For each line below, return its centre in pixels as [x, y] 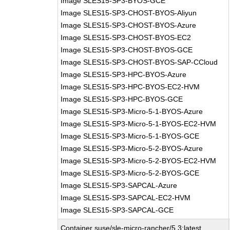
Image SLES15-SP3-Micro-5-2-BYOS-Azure [132, 148]
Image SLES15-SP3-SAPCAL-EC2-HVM [126, 198]
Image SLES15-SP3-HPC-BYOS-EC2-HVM [130, 87]
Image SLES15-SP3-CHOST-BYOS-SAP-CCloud [139, 62]
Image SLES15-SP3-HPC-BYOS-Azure [124, 74]
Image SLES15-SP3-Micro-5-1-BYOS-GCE [130, 136]
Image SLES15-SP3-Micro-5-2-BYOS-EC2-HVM [139, 161]
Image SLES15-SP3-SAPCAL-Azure [119, 185]
